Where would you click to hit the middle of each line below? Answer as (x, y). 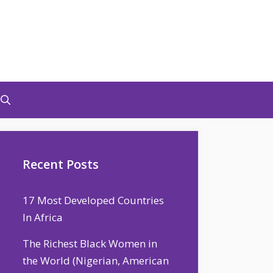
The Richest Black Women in (90, 243)
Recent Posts (61, 164)
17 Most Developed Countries (93, 200)
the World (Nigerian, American (96, 261)
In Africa (43, 217)
